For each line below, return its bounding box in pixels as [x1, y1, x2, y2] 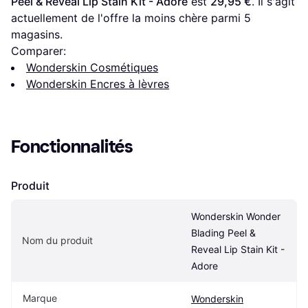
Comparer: [11, 43, 66, 58]
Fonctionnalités [11, 135, 133, 157]
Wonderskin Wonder [191, 210, 280, 222]
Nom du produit [22, 234, 93, 246]
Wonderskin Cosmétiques [26, 60, 158, 74]
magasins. [11, 27, 63, 41]
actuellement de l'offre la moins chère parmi [11, 10, 244, 25]
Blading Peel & [191, 226, 256, 239]
